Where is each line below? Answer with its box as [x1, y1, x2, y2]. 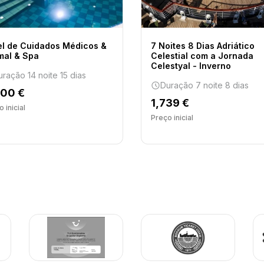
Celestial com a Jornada [151, 51, 253, 61]
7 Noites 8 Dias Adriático [151, 41, 255, 51]
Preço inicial [151, 113, 193, 122]
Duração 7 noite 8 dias [160, 80, 249, 90]
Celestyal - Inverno [151, 61, 231, 71]
